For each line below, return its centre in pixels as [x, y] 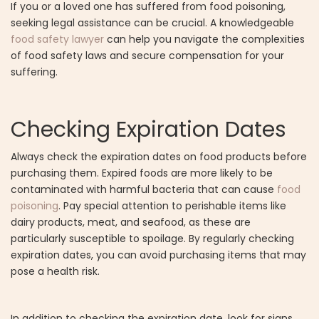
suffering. [34, 72]
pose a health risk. [55, 272]
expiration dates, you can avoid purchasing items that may [158, 255]
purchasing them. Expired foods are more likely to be [142, 173]
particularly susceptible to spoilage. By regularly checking [152, 239]
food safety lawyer [59, 40]
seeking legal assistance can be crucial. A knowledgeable [152, 23]
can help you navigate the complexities [206, 40]
